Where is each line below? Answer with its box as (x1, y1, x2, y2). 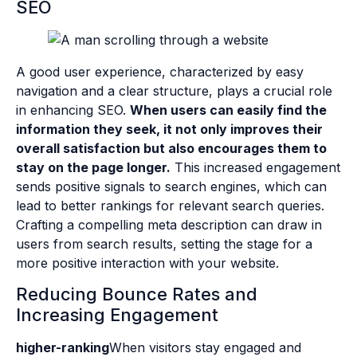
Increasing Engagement (16, 304, 218, 326)
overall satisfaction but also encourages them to (16, 139, 327, 156)
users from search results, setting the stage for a (16, 235, 312, 252)
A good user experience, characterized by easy (16, 63, 304, 80)
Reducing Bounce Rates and (16, 284, 257, 305)
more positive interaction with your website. (16, 254, 279, 271)
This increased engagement (171, 159, 340, 175)
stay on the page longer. (16, 159, 171, 175)
